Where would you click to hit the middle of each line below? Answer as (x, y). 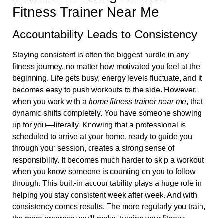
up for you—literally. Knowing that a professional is (99, 125)
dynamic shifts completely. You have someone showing (107, 113)
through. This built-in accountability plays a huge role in (107, 183)
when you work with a (50, 101)
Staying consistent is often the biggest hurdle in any (100, 55)
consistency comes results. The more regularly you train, (109, 207)
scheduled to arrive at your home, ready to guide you (102, 136)
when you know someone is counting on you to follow (104, 172)
